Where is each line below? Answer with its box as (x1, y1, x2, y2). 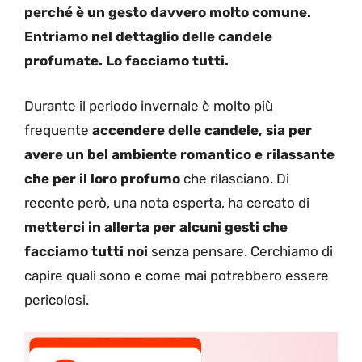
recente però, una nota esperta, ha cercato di (24, 194, 309, 211)
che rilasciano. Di (180, 170, 289, 187)
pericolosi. (24, 291, 89, 308)
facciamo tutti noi (24, 242, 148, 259)
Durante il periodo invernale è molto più (24, 97, 273, 114)
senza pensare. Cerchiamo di (148, 242, 333, 259)
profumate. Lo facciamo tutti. (24, 53, 229, 69)
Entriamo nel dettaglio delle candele (24, 28, 272, 45)
